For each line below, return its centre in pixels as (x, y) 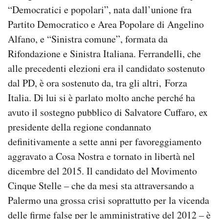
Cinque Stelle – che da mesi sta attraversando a (101, 185)
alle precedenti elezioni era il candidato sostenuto (106, 68)
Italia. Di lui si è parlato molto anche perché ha (101, 97)
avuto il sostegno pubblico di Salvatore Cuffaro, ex (108, 112)
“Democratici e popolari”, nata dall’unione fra (100, 9)
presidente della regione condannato (79, 127)
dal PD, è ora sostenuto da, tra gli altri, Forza (98, 83)
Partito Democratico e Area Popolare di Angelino (106, 24)
